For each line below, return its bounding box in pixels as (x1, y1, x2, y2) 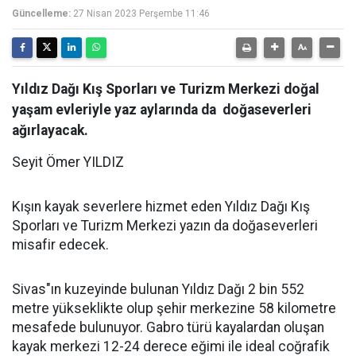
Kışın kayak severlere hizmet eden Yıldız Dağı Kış (12, 199, 310, 215)
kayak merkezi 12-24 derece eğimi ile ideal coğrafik (12, 339, 330, 354)
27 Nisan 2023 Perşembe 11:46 (73, 8, 210, 19)
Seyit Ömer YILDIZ (12, 154, 127, 170)
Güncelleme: (12, 8, 71, 19)
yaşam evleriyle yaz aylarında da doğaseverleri (12, 102, 311, 118)
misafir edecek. (12, 237, 109, 253)
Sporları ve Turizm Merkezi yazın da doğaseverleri (12, 218, 318, 234)
